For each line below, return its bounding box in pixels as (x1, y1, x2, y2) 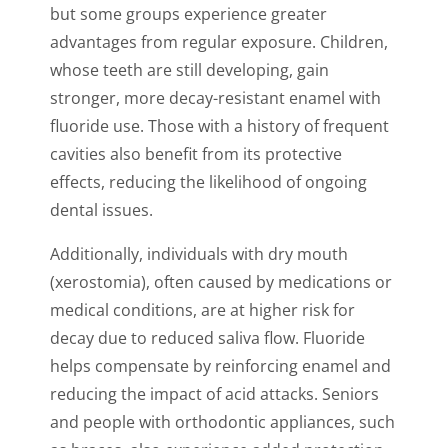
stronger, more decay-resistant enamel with (50, 87, 381, 110)
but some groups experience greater (50, 3, 327, 26)
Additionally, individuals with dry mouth (50, 243, 348, 266)
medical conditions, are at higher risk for (50, 299, 355, 322)
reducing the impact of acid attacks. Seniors (50, 383, 379, 406)
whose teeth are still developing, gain (50, 59, 329, 82)
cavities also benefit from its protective (50, 143, 342, 166)
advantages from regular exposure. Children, (50, 31, 388, 54)
